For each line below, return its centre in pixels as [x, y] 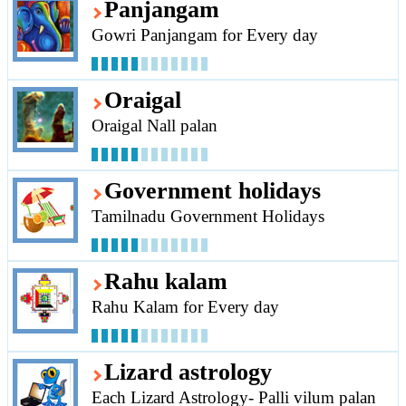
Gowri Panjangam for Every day [205, 35]
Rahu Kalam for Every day [185, 307]
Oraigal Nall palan [155, 126]
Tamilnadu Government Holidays [208, 217]
